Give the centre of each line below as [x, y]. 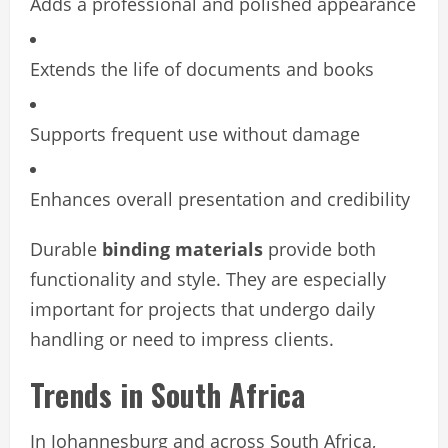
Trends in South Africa [167, 394]
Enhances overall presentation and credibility [220, 198]
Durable [66, 248]
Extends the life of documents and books [202, 68]
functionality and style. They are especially [208, 278]
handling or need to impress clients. [182, 338]
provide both [319, 248]
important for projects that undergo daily [202, 308]
